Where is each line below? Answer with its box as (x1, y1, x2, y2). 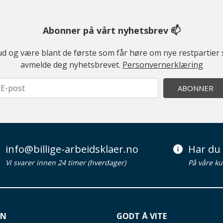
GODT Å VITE (116, 211, 167, 222)
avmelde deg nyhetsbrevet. (20, 59, 122, 71)
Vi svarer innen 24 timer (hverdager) (5, 158, 126, 168)
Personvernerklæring (122, 59, 203, 71)
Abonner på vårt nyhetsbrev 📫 (43, 24, 180, 37)
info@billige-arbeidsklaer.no (5, 142, 138, 156)
